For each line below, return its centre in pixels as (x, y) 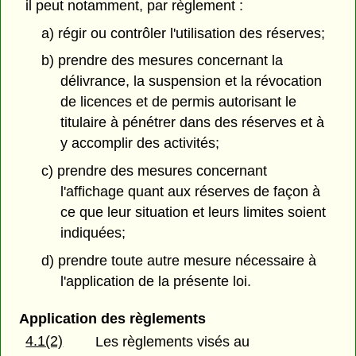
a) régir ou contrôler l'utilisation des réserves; (183, 33)
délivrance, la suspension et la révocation (192, 81)
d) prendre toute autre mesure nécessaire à (178, 260)
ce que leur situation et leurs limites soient (193, 213)
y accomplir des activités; (140, 143)
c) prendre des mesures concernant (154, 171)
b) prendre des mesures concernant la (162, 61)
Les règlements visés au (173, 342)
